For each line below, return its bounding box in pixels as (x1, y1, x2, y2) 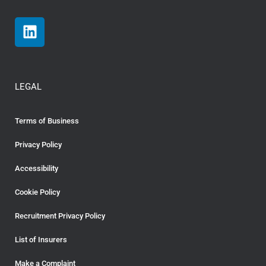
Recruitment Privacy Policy (15, 211, 105, 220)
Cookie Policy (15, 187, 60, 197)
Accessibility (15, 163, 58, 173)
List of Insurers (15, 235, 67, 244)
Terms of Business (15, 116, 79, 125)
